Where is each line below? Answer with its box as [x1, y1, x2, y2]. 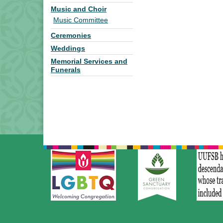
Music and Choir [51, 5, 107, 13]
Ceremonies [51, 32, 91, 39]
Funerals [51, 66, 81, 74]
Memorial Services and [51, 58, 127, 65]
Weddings [51, 45, 85, 52]
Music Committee [53, 16, 108, 24]
